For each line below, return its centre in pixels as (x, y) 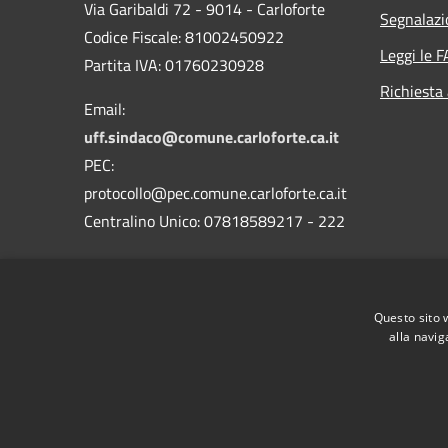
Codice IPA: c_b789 (149, 304)
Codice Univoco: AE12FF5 (169, 276)
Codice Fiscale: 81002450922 (184, 36)
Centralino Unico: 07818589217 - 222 (214, 220)
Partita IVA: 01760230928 (174, 64)
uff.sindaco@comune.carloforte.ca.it (211, 136)
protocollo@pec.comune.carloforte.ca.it (215, 192)
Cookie (340, 424)
